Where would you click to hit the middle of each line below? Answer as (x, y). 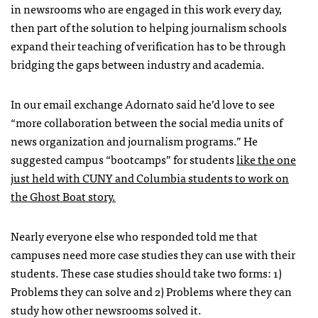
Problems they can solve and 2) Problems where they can (151, 291)
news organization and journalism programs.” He (134, 140)
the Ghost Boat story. (63, 196)
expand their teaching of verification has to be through (148, 45)
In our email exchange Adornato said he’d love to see (143, 103)
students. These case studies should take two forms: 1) (146, 272)
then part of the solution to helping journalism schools (149, 27)
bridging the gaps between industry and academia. (138, 64)
